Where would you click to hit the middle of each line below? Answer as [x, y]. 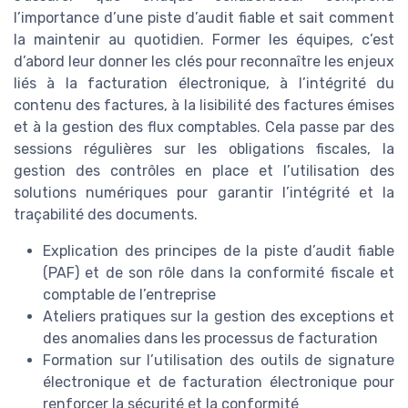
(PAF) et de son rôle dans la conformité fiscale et [219, 273]
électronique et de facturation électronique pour [219, 382]
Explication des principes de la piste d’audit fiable [219, 251]
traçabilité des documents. [106, 215]
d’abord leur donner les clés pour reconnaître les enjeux [204, 62]
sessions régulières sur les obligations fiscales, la [204, 149]
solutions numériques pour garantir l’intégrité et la [204, 193]
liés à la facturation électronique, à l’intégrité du [204, 84]
